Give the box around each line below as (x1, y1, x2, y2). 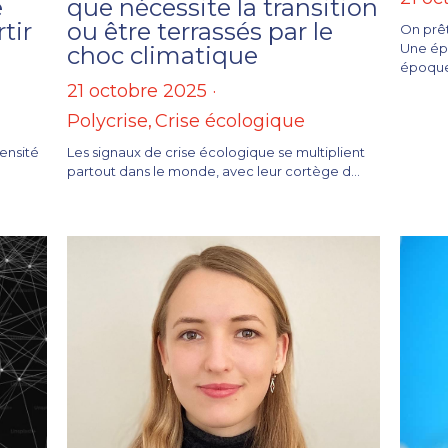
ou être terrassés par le (67, 16, 333, 46)
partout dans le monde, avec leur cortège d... (67, 162, 360, 179)
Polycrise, (67, 109, 152, 132)
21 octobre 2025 (67, 79, 207, 102)
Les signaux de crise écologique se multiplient (67, 143, 365, 160)
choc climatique (67, 40, 258, 70)
